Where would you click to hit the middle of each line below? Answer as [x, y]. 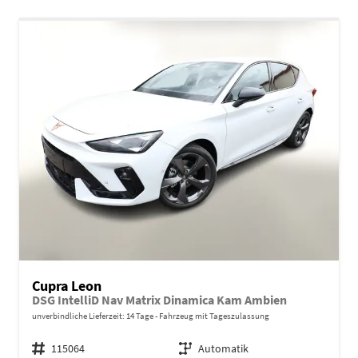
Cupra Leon [67, 285]
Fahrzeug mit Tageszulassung [213, 315]
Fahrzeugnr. [43, 348]
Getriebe [191, 348]
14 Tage [140, 315]
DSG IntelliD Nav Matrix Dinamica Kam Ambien [159, 300]
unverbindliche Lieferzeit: [79, 315]
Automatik [223, 348]
